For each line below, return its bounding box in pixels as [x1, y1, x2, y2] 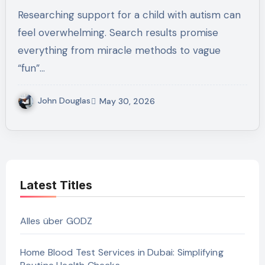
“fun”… [17, 62, 45, 75]
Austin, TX [17, 15, 93, 33]
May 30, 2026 [99, 95, 155, 106]
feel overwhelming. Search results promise [17, 26, 218, 40]
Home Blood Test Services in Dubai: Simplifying [20, 246, 224, 259]
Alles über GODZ [20, 215, 93, 228]
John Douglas [37, 95, 91, 106]
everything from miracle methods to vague [17, 44, 221, 57]
